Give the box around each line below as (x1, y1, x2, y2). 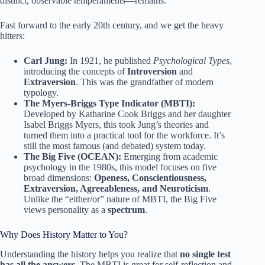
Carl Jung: (24, 55, 67, 66)
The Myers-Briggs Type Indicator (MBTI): (24, 98, 195, 108)
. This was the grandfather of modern (76, 76, 214, 87)
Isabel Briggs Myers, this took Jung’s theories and (24, 119, 209, 130)
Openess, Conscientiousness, (94, 172, 206, 183)
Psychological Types (153, 55, 230, 66)
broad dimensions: (24, 172, 94, 183)
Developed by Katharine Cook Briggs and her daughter (24, 108, 231, 119)
